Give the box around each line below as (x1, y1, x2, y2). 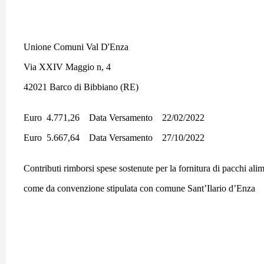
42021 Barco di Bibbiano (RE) (24, 82, 138, 92)
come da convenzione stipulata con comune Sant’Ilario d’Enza (24, 183, 258, 193)
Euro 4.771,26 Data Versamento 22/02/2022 (24, 113, 204, 123)
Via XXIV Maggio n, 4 (24, 62, 111, 72)
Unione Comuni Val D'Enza (24, 42, 128, 52)
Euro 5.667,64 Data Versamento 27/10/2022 (24, 133, 204, 143)
